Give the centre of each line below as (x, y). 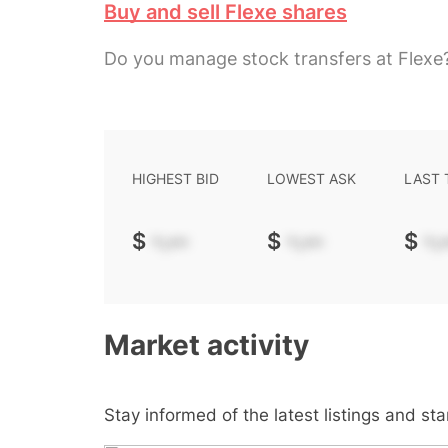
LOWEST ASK (311, 178)
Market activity (206, 345)
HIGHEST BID (175, 178)
